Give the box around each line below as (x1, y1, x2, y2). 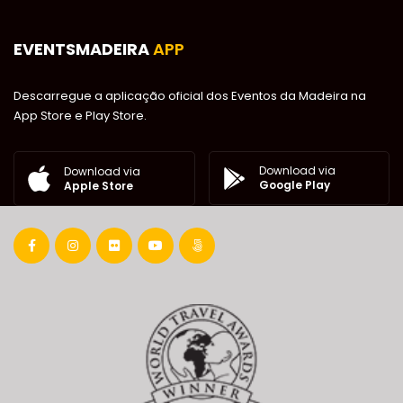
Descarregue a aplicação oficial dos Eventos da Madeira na (13, 87, 366, 105)
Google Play (258, 177, 330, 193)
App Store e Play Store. (13, 107, 147, 125)
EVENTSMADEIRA (13, 38, 153, 61)
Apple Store (64, 177, 133, 193)
